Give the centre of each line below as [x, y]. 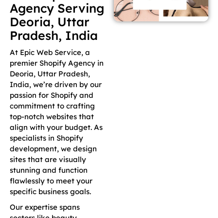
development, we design [53, 148]
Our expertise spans [45, 207]
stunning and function [49, 170]
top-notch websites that [52, 116]
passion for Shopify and [52, 95]
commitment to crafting [52, 106]
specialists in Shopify [46, 138]
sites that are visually [48, 159]
